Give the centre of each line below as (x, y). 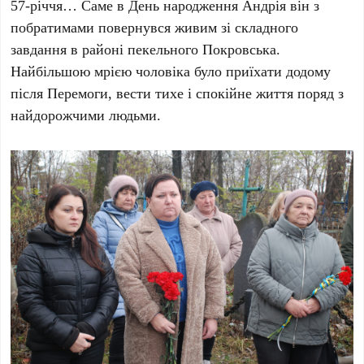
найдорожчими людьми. (86, 115)
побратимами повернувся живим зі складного (155, 27)
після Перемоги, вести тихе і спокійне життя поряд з (178, 93)
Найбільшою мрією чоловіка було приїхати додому (171, 71)
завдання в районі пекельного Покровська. (146, 49)
